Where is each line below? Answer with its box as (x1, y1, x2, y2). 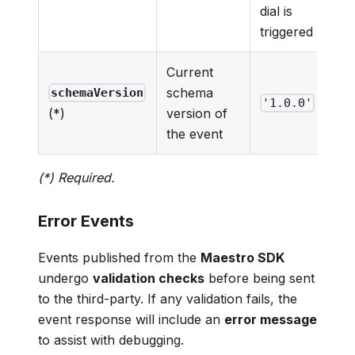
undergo (38, 269, 93, 286)
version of (166, 105, 227, 121)
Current (166, 63, 213, 80)
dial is (260, 2, 292, 19)
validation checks (93, 269, 204, 286)
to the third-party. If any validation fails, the (38, 290, 297, 307)
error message (224, 311, 317, 327)
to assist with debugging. (38, 331, 184, 348)
